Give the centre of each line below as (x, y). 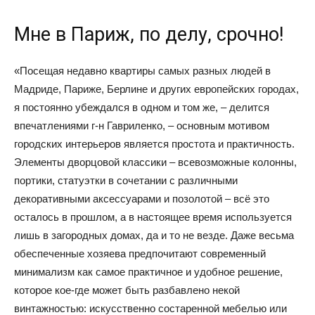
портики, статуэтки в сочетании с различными (126, 181)
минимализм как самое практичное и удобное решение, (148, 272)
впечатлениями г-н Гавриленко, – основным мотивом (142, 126)
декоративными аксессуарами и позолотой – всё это (142, 199)
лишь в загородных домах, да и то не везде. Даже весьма (154, 236)
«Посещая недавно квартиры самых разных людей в (142, 71)
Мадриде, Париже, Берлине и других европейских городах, (156, 89)
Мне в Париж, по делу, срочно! (149, 35)
